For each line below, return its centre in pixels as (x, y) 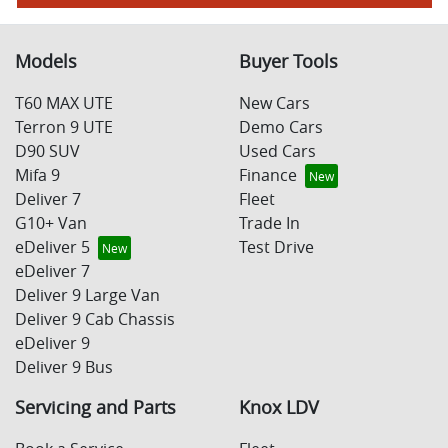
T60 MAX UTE (64, 102)
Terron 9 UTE (64, 126)
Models (46, 61)
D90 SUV (47, 150)
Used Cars (277, 150)
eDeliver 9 (52, 342)
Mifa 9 (37, 174)
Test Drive (276, 246)
